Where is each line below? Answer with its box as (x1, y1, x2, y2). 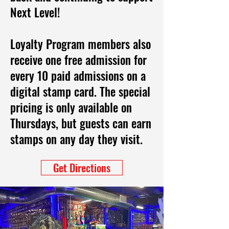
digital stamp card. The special (10, 83, 150, 100)
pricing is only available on (10, 99, 132, 116)
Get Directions (53, 160, 110, 175)
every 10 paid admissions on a (10, 67, 146, 84)
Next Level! (10, 4, 60, 21)
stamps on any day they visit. (10, 130, 143, 148)
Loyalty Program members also (10, 35, 151, 53)
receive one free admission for (10, 51, 147, 68)
